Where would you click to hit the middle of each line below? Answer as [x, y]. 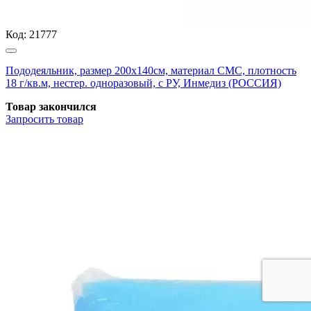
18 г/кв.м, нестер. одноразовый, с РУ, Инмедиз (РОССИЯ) [143, 83]
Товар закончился [51, 106]
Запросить [30, 119]
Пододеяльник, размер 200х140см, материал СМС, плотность [151, 70]
